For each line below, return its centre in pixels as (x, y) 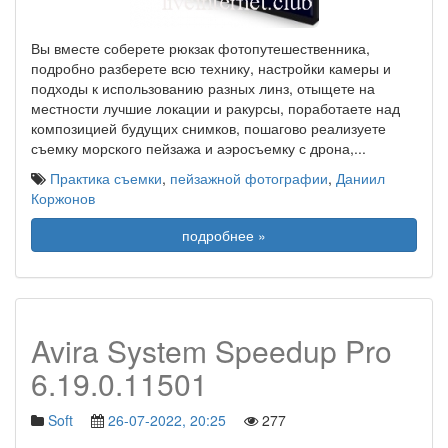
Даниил (360, 178)
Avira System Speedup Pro (211, 350)
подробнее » (224, 235)
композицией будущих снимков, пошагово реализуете (208, 128)
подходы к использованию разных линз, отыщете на (203, 88)
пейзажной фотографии (249, 178)
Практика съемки (106, 178)
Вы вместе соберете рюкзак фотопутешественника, (200, 48)
